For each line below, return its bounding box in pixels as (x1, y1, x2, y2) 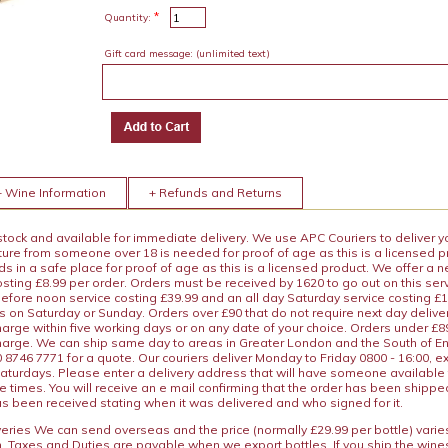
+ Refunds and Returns (149, 185, 283, 200)
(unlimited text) (195, 47, 270, 60)
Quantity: (103, 10, 151, 24)
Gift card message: (103, 47, 193, 60)
